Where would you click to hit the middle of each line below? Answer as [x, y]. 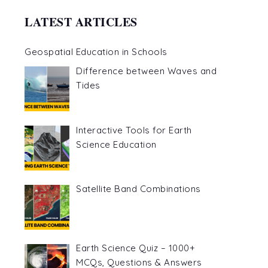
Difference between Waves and [147, 71]
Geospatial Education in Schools [96, 51]
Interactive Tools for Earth [134, 130]
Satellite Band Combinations [138, 189]
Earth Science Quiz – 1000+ [136, 248]
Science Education [116, 144]
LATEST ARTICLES [81, 22]
